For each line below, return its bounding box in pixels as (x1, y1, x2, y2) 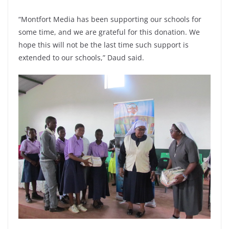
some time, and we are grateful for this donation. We (18, 27, 200, 37)
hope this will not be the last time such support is (18, 40, 189, 50)
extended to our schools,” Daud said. (18, 53, 144, 63)
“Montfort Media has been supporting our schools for (18, 14, 201, 25)
